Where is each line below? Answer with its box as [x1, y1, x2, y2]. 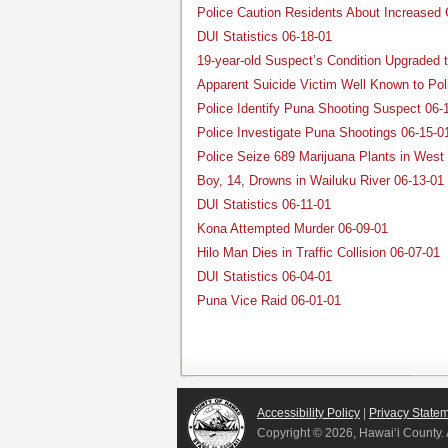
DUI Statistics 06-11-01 [197, 197, 331, 212]
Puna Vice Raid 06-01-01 [197, 293, 341, 308]
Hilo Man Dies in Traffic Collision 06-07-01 [197, 245, 440, 260]
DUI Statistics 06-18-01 [197, 29, 332, 44]
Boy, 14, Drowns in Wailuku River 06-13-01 [197, 173, 444, 188]
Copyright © [257, 426, 325, 440]
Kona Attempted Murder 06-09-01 [197, 221, 388, 236]
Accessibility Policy [257, 406, 360, 420]
